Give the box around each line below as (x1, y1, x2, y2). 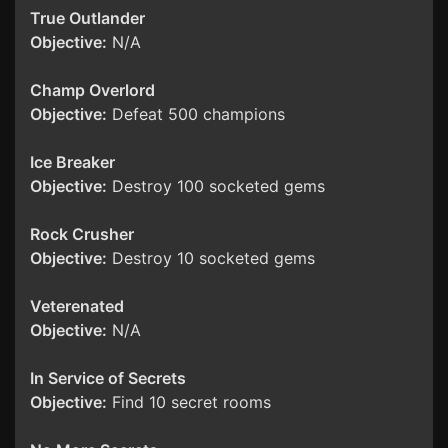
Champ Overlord (30, 80, 155, 101)
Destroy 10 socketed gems (107, 248, 315, 269)
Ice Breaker (30, 152, 115, 173)
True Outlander (30, 8, 145, 29)
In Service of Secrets (30, 368, 186, 389)
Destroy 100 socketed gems (107, 176, 325, 197)
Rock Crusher (30, 224, 134, 245)
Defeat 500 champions (107, 104, 285, 125)
